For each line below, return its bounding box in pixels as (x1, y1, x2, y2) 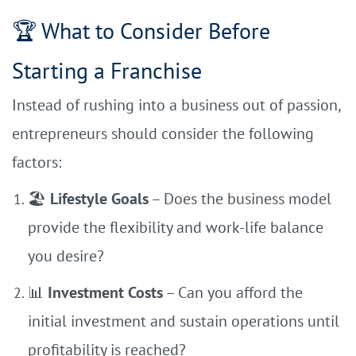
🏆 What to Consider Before (12, 16, 270, 45)
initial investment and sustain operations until (28, 311, 339, 331)
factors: (12, 152, 61, 172)
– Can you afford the (163, 282, 303, 303)
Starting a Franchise (12, 56, 202, 85)
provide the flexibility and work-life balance (28, 217, 323, 238)
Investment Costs (48, 282, 163, 303)
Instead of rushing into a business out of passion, (12, 95, 340, 115)
